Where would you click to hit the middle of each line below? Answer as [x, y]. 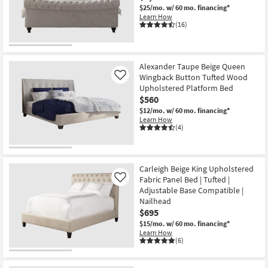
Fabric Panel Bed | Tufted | [185, 180]
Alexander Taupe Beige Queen [192, 66]
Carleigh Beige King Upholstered [197, 169]
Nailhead [155, 201]
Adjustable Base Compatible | [191, 191]
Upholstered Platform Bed [186, 88]
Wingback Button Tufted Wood [194, 77]
